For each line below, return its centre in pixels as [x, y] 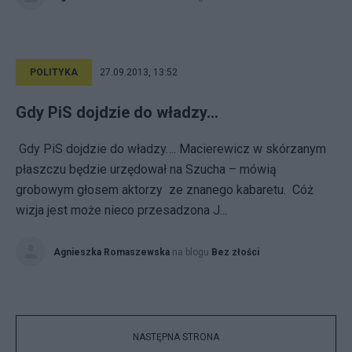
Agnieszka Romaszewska [112, 252]
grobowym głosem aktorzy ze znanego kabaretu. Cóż [165, 190]
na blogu [192, 252]
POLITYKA [54, 72]
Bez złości [235, 252]
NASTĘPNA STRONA [176, 337]
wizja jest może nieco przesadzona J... [121, 210]
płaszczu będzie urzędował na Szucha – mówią [146, 169]
